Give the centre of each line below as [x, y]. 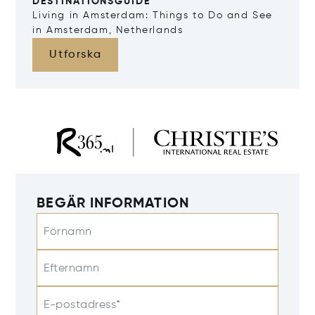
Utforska [76, 55]
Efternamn [72, 268]
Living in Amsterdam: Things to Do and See [153, 16]
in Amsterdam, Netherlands [108, 31]
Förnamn [68, 232]
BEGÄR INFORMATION [113, 204]
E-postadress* [82, 305]
